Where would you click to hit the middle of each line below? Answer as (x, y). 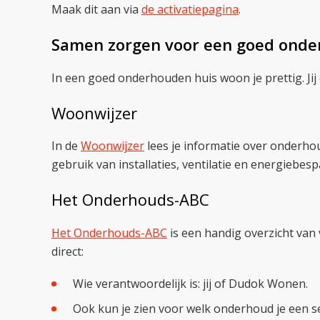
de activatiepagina (190, 9)
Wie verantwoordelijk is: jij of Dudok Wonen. (190, 283)
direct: (67, 251)
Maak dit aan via (96, 9)
